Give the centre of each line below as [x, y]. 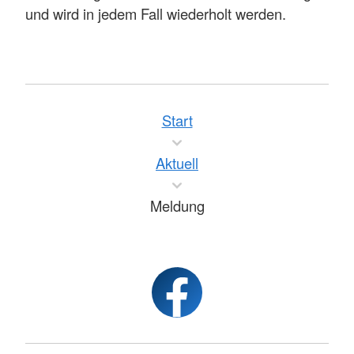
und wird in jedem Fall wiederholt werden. [156, 14]
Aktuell [177, 163]
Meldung [177, 205]
